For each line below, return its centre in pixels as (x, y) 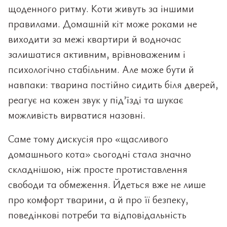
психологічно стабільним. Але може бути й (101, 69)
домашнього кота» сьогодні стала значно (100, 154)
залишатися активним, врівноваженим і (97, 54)
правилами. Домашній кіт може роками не (103, 24)
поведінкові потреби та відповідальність (97, 215)
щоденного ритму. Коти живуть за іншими (101, 8)
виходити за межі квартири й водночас (95, 39)
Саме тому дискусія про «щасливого (88, 139)
